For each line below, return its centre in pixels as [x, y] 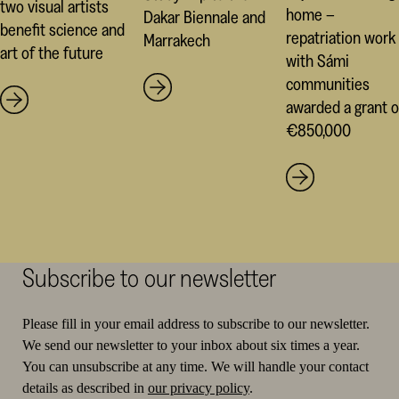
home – [310, 14]
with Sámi [317, 60]
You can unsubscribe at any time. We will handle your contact [195, 366]
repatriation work [340, 37]
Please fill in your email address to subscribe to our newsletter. [195, 323]
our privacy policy [198, 387]
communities [327, 83]
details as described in [85, 387]
